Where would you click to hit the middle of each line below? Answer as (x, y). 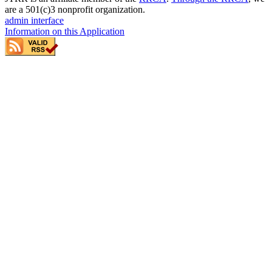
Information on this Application (65, 32)
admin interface (34, 21)
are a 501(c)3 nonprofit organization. (75, 10)
